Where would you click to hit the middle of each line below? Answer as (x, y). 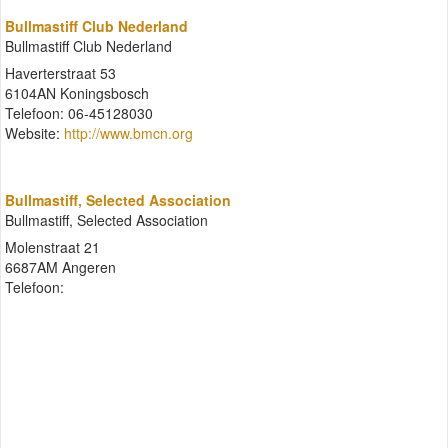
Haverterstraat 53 (60, 72)
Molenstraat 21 (52, 246)
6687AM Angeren (60, 266)
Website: (34, 132)
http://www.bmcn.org (128, 132)
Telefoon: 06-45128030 (79, 112)
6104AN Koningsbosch (77, 92)
